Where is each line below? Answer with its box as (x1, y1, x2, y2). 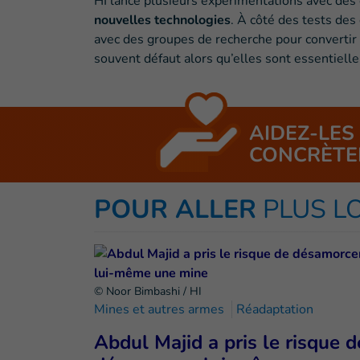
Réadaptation (236, 301, 313, 319)
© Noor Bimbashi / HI (94, 284, 202, 300)
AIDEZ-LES (249, 120, 354, 148)
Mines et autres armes (94, 301, 224, 319)
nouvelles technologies (94, 11, 231, 30)
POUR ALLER (94, 192, 256, 227)
